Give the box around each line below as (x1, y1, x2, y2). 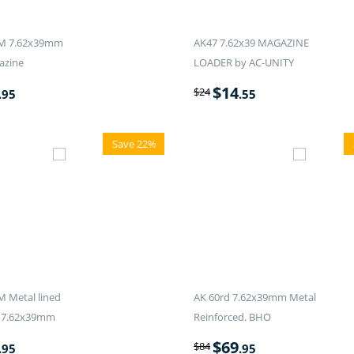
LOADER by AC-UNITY (194, 55, 295, 70)
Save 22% (112, 137, 157, 152)
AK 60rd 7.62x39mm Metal (194, 290, 317, 305)
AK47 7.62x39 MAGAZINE (194, 36, 310, 51)
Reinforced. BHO (194, 310, 272, 325)
